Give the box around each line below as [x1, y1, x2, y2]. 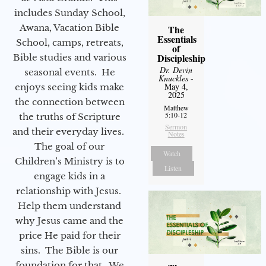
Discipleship [157, 51, 205, 65]
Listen [164, 163, 182, 173]
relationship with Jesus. [15, 185, 123, 197]
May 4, [164, 81, 188, 93]
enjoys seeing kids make [15, 81, 124, 93]
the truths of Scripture [18, 111, 121, 123]
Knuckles [159, 72, 189, 84]
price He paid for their [18, 230, 121, 242]
